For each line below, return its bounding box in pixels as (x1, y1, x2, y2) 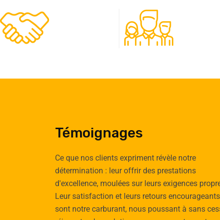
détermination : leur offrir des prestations (55, 165, 196, 175)
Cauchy (38, 197, 78, 211)
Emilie (42, 183, 73, 196)
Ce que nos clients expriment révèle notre (55, 153, 196, 163)
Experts (183, 36, 216, 48)
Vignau (162, 197, 198, 211)
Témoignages (55, 124, 143, 141)
